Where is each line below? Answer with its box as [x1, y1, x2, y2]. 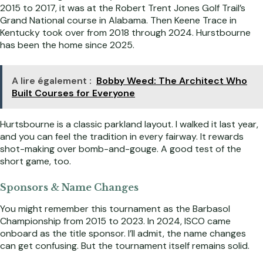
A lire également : [12, 74, 92, 87]
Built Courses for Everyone [12, 86, 135, 99]
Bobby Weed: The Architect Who [96, 74, 247, 87]
